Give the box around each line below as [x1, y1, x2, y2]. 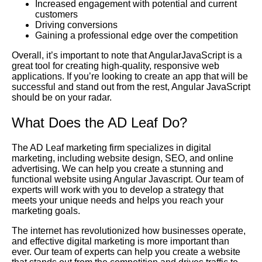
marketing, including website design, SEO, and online [12, 153, 233, 164]
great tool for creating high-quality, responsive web [12, 61, 219, 71]
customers [35, 9, 78, 20]
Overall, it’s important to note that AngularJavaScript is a [12, 50, 242, 61]
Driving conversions [35, 20, 118, 30]
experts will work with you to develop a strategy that [12, 185, 223, 195]
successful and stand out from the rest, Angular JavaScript [12, 82, 250, 92]
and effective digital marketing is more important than [12, 236, 229, 247]
